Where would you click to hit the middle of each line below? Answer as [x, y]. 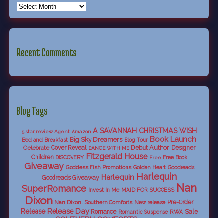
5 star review [37, 132]
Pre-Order [180, 203]
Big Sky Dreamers [96, 139]
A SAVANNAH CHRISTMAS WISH [145, 131]
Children [42, 157]
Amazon [81, 132]
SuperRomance [54, 189]
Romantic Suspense [143, 212]
